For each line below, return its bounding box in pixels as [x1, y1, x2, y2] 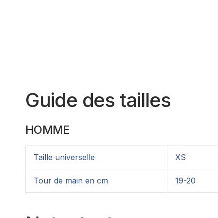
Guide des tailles [25, 88, 171, 112]
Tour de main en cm [34, 175, 108, 185]
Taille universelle [34, 152, 95, 162]
